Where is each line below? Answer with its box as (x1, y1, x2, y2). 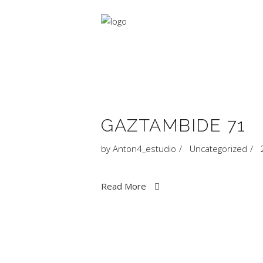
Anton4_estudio (113, 143, 176, 154)
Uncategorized (190, 143, 247, 154)
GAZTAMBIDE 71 (101, 115, 246, 136)
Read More (101, 180, 146, 192)
